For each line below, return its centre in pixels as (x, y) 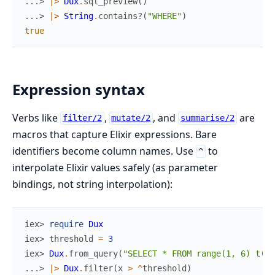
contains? (120, 16)
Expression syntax (79, 89)
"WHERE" (165, 16)
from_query (93, 253)
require (66, 224)
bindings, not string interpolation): (92, 184)
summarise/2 (207, 118)
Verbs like (36, 118)
